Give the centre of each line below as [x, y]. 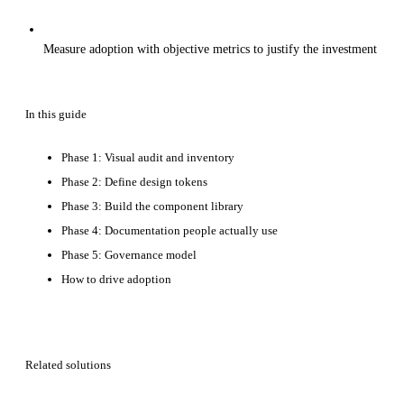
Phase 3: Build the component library [152, 207]
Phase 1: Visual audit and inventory [148, 158]
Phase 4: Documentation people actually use [170, 231]
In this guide [56, 115]
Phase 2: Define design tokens [134, 182]
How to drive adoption [116, 280]
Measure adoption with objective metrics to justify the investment [210, 50]
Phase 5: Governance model [129, 255]
